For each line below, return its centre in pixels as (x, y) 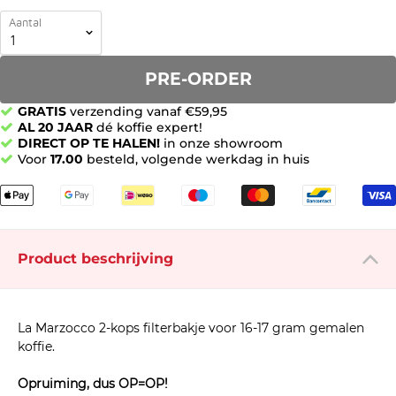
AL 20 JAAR (55, 128)
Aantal (25, 24)
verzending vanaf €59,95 (147, 112)
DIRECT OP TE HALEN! (89, 144)
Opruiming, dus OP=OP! (93, 384)
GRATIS (42, 112)
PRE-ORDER (198, 80)
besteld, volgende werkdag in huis (196, 160)
